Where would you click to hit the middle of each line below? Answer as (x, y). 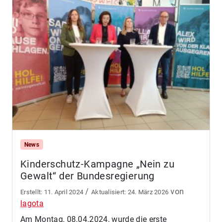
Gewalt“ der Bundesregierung (87, 176)
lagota (32, 203)
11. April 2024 (64, 192)
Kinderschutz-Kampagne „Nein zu (97, 164)
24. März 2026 (148, 192)
